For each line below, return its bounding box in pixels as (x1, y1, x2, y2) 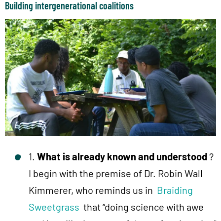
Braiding (157, 184, 193, 196)
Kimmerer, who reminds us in (29, 184, 157, 196)
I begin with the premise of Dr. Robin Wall (29, 167, 203, 179)
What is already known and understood (37, 150, 207, 162)
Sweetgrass (29, 200, 79, 213)
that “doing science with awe (79, 200, 204, 213)
